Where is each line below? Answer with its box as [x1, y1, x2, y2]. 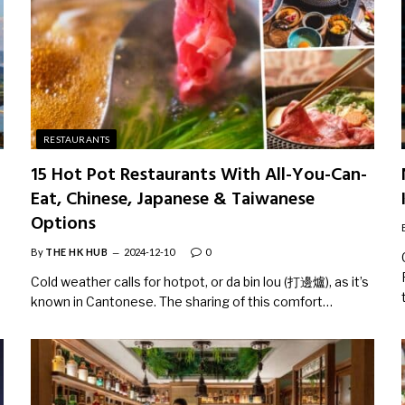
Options [31, 210, 96, 239]
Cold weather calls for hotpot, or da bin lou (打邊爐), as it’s [31, 274, 369, 289]
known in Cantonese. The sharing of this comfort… [31, 294, 333, 309]
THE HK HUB [45, 246, 108, 258]
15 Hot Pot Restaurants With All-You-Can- [31, 161, 367, 190]
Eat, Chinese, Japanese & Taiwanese [31, 185, 315, 214]
